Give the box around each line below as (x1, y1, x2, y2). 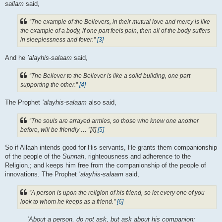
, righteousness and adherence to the (84, 153, 191, 161)
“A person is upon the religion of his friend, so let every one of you (29, 189, 205, 196)
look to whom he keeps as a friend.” (20, 198, 117, 205)
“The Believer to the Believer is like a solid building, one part (29, 72, 190, 80)
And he (5, 54, 27, 61)
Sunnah (62, 153, 84, 161)
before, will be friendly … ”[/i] (20, 126, 98, 133)
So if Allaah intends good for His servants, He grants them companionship (5, 144, 217, 152)
